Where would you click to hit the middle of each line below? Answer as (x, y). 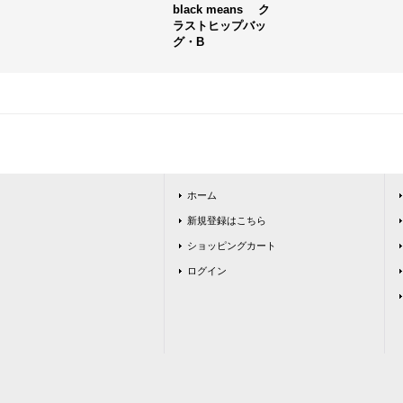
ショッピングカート (232, 246)
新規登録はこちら (227, 220)
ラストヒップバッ (219, 26)
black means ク (221, 9)
